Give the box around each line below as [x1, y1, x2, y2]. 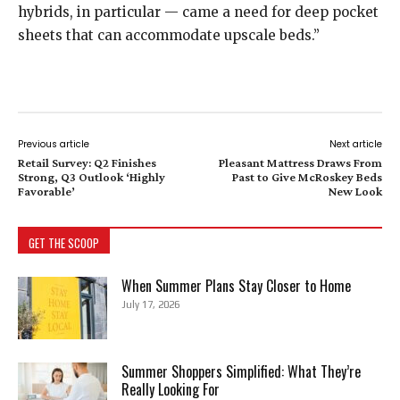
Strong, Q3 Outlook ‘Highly [18, 170, 165, 184]
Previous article [18, 137, 89, 151]
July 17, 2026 [121, 299, 179, 310]
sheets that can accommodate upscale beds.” [18, 27, 320, 44]
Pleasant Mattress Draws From [218, 155, 382, 170]
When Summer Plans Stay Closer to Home [121, 275, 351, 296]
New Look [328, 184, 382, 198]
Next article [329, 137, 382, 151]
